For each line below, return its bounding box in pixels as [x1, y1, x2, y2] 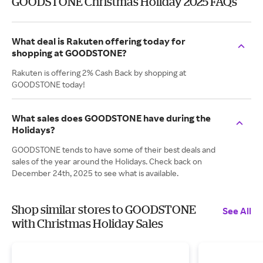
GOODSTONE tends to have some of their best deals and [12, 144, 215, 154]
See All [222, 205, 251, 217]
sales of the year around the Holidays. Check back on [12, 156, 202, 166]
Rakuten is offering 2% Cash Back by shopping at [12, 68, 186, 77]
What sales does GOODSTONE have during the [12, 112, 211, 124]
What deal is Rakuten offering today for [12, 35, 186, 47]
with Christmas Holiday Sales [12, 217, 163, 230]
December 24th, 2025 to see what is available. [12, 168, 178, 178]
